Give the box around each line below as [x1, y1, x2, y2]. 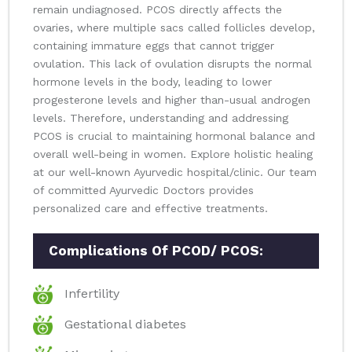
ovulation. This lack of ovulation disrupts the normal [33, 57, 312, 71]
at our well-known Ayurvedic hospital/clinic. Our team [33, 166, 317, 179]
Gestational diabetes [64, 317, 186, 332]
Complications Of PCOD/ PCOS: [49, 243, 263, 259]
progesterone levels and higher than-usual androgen [33, 93, 310, 107]
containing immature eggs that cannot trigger [33, 39, 274, 53]
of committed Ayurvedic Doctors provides [33, 184, 254, 197]
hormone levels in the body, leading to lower [33, 75, 272, 89]
